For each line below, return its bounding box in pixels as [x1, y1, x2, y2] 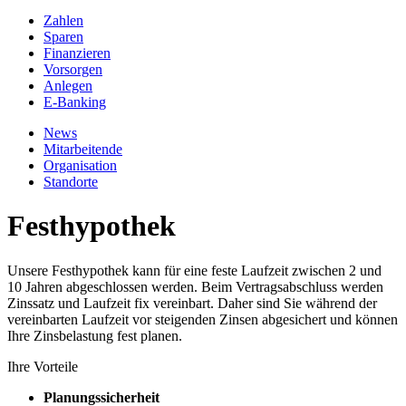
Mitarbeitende [43, 141, 122, 157]
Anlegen [43, 78, 92, 93]
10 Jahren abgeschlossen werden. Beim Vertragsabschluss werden [7, 278, 383, 295]
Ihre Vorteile [7, 358, 78, 374]
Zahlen [43, 13, 83, 28]
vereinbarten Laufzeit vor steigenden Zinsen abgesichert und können [7, 311, 398, 327]
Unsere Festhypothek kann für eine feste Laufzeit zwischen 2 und [7, 262, 382, 278]
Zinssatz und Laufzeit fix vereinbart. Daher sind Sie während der [7, 295, 377, 311]
